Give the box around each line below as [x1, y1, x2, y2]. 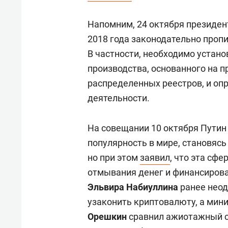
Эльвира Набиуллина [88, 182, 178, 192]
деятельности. [88, 93, 150, 103]
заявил [140, 152, 170, 163]
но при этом [88, 152, 140, 163]
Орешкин [88, 211, 127, 222]
